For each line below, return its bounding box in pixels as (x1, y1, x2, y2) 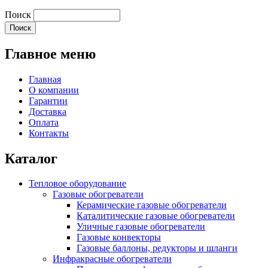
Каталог (5, 150, 57, 166)
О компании (29, 84, 79, 95)
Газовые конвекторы (77, 232, 161, 243)
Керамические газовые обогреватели (77, 200, 227, 211)
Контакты (29, 127, 69, 138)
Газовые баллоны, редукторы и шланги (77, 243, 237, 254)
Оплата (29, 117, 59, 127)
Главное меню (5, 45, 96, 62)
